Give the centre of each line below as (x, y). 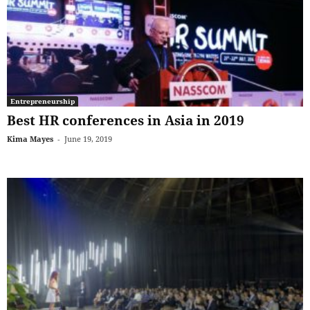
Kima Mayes (30, 139)
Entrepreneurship (43, 101)
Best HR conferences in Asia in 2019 (126, 121)
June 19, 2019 (88, 139)
